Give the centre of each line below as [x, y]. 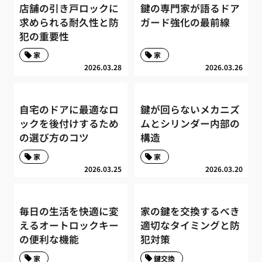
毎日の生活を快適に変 [69, 211]
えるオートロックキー [69, 225]
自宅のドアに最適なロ [69, 110]
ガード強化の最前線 [185, 22]
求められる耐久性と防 [69, 22]
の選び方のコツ [54, 138]
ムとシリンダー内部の [190, 124]
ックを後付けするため [69, 124]
